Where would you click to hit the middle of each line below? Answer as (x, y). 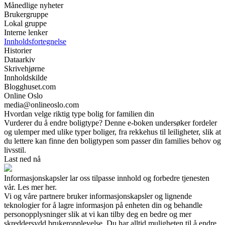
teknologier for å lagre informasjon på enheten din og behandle (103, 205)
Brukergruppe (26, 15)
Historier (18, 51)
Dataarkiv (20, 60)
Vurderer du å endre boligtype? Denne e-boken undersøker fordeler (110, 123)
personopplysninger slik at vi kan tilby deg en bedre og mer (98, 214)
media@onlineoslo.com (41, 105)
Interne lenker (26, 33)
